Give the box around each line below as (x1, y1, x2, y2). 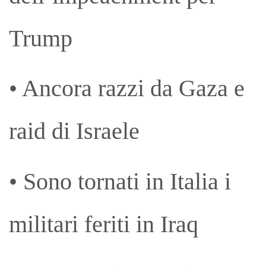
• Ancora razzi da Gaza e (9, 75, 245, 102)
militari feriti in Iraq (9, 210, 198, 237)
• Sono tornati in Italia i (9, 167, 231, 195)
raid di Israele (9, 118, 140, 145)
